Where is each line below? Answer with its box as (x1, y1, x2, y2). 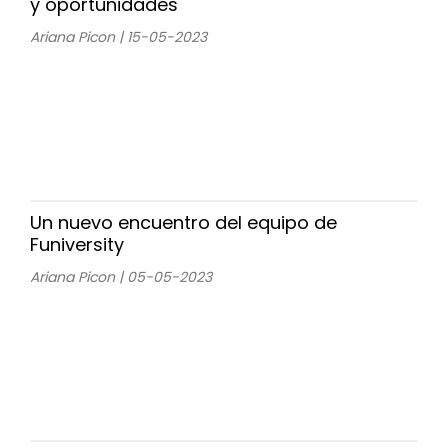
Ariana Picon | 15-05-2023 (30, 26, 207, 47)
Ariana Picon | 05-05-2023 (30, 266, 212, 287)
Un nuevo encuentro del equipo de (30, 209, 337, 235)
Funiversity (30, 231, 124, 257)
